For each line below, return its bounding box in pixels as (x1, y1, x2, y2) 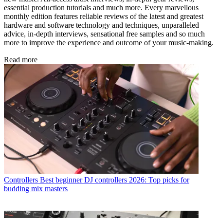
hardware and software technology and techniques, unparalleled (4, 21, 199, 30)
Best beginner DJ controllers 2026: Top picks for (40, 175, 189, 184)
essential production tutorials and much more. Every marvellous (4, 3, 199, 12)
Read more (4, 55, 37, 64)
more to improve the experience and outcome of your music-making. (4, 38, 214, 47)
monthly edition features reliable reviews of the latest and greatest (4, 12, 203, 21)
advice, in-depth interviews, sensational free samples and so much (4, 30, 205, 38)
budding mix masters (4, 184, 68, 193)
